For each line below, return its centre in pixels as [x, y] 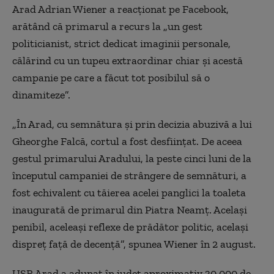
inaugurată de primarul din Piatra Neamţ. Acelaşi [130, 209]
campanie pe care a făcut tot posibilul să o [111, 77]
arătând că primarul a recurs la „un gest [107, 26]
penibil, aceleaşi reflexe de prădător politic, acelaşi [130, 227]
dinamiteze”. [41, 94]
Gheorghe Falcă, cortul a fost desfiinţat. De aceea [127, 141]
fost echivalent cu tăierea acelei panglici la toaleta [129, 192]
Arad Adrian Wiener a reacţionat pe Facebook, [120, 9]
